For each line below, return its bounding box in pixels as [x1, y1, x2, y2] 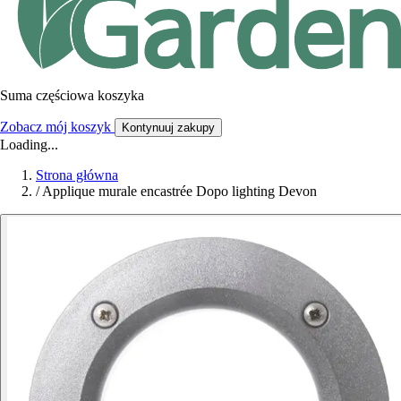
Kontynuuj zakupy [122, 120, 215, 134]
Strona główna [36, 166, 118, 183]
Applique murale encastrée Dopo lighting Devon [42, 183, 317, 199]
